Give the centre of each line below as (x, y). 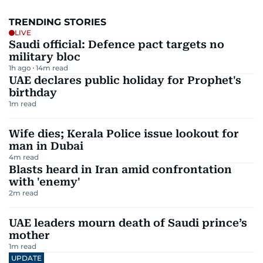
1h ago (20, 68)
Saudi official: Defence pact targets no (117, 44)
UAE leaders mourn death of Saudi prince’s (128, 223)
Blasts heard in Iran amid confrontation (120, 169)
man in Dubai (46, 146)
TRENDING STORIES (58, 22)
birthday (33, 92)
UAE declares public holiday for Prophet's (125, 80)
